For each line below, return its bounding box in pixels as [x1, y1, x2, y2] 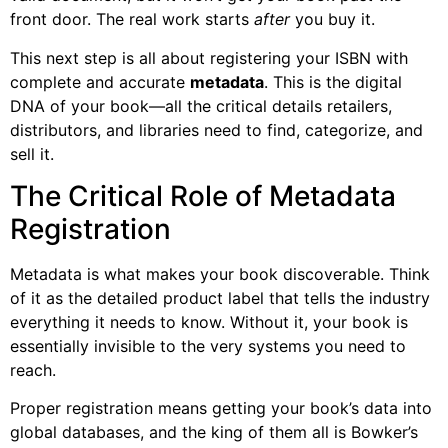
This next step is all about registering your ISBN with [10, 47, 408, 68]
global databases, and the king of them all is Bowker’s [10, 422, 418, 443]
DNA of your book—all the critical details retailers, [10, 95, 392, 116]
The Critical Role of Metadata [10, 178, 396, 213]
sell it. [10, 143, 54, 164]
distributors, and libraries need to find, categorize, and [10, 119, 423, 140]
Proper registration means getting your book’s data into [10, 398, 432, 419]
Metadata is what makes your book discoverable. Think [10, 263, 430, 284]
